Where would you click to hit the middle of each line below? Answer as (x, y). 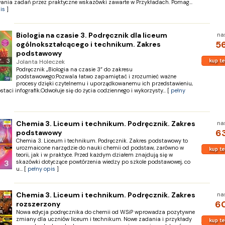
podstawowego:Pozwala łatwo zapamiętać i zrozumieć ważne (96, 76)
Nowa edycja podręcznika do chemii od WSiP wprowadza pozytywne (105, 212)
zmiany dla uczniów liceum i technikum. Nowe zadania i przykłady (104, 219)
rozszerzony (38, 204)
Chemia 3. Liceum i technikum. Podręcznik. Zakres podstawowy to (102, 141)
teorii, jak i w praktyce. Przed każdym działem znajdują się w (94, 155)
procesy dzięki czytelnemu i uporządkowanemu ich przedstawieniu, (104, 83)
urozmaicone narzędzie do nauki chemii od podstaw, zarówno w (100, 148)
